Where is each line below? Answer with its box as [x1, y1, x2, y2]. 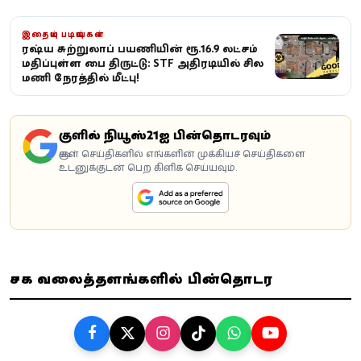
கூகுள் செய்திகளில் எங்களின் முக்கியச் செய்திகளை [59, 147, 305, 160]
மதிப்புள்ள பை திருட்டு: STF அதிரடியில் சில [22, 56, 263, 71]
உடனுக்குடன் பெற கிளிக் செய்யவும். [59, 161, 237, 174]
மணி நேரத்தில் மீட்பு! [22, 71, 139, 85]
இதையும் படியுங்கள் [22, 29, 104, 40]
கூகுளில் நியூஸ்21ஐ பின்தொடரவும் [59, 127, 271, 143]
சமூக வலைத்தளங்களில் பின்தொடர [10, 270, 273, 288]
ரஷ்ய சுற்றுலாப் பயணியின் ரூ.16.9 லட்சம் [22, 42, 258, 56]
